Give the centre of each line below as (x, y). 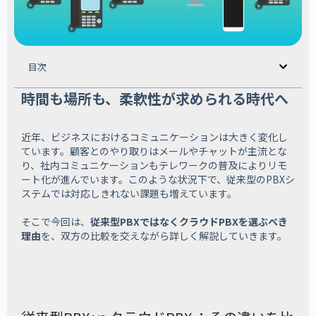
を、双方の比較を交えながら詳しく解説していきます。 (164, 236)
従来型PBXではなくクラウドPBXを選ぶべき (189, 222)
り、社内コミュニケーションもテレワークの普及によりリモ (154, 165)
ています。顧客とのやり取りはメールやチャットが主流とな (154, 151)
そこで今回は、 (56, 222)
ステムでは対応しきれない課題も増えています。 (129, 194)
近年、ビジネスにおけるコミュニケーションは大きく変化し (154, 137)
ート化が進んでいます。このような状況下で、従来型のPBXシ (158, 180)
